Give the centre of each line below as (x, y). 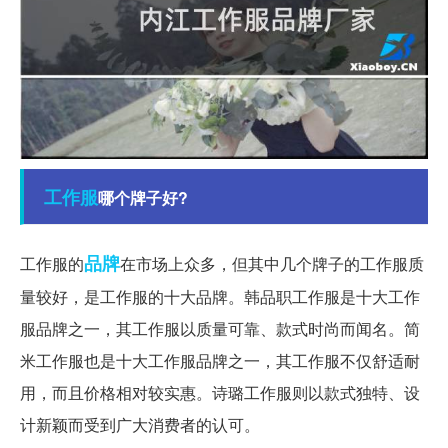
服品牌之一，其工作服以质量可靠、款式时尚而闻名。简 (220, 328)
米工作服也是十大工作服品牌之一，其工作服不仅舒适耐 (220, 360)
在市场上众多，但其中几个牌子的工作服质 (272, 263)
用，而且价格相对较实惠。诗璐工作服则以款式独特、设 (220, 392)
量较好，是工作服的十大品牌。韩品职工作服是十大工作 (220, 296)
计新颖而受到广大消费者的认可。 (140, 424)
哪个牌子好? (143, 197)
